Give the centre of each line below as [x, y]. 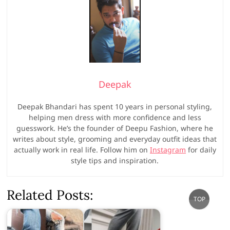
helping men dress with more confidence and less [115, 117]
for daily [201, 149]
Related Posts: [50, 195]
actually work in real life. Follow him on [82, 149]
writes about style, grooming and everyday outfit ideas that [115, 139]
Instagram [168, 149]
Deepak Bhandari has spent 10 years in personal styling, [115, 106]
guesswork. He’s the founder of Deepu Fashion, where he [115, 128]
